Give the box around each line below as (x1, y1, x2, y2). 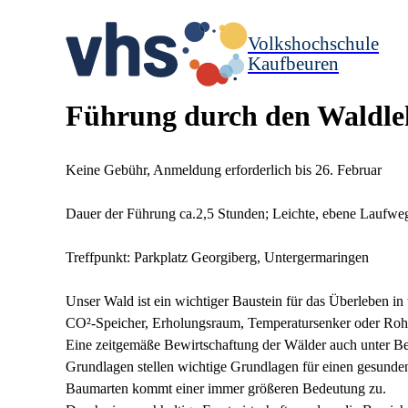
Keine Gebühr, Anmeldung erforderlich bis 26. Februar (66, 162, 382, 178)
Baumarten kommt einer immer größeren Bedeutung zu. (66, 381, 386, 396)
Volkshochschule (248, 33, 379, 54)
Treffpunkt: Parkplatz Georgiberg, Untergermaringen (66, 250, 369, 265)
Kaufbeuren (248, 53, 339, 74)
